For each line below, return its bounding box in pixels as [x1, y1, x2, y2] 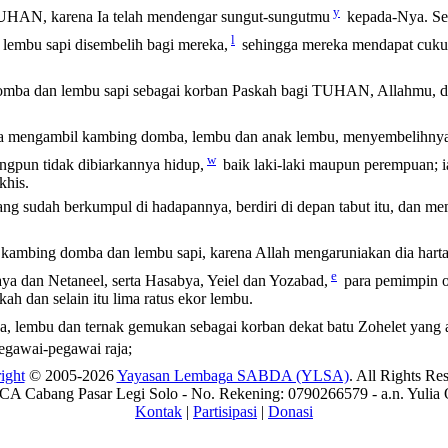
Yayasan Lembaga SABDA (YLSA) [116, 367, 349, 384]
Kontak [135, 403, 182, 420]
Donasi [268, 403, 313, 420]
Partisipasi [193, 403, 257, 420]
